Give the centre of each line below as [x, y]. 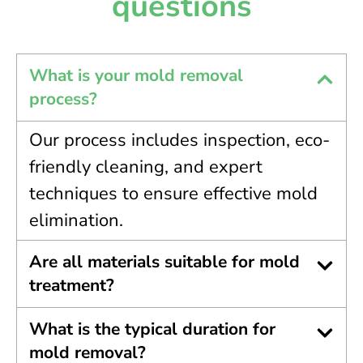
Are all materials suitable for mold [164, 261]
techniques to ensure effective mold [173, 193]
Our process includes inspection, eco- [179, 140]
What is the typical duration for [152, 329]
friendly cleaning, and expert [146, 167]
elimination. [76, 220]
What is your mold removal [136, 75]
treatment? [72, 285]
